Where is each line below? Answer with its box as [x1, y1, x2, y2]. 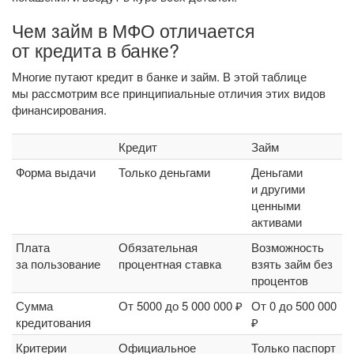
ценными [251, 197, 300, 213]
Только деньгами [119, 164, 210, 180]
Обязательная [119, 239, 198, 255]
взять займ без [251, 255, 333, 272]
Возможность [251, 239, 324, 255]
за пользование [16, 255, 100, 272]
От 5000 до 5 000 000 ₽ [119, 297, 243, 314]
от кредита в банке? [12, 36, 179, 63]
